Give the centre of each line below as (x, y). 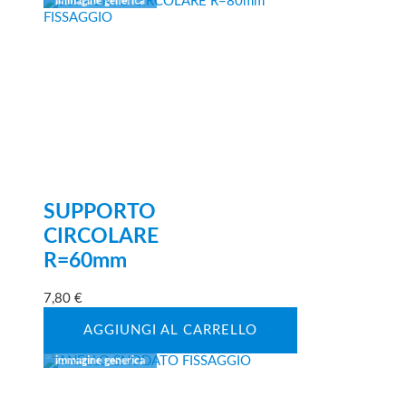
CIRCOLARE (101, 237)
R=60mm (85, 261)
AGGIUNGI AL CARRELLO (170, 330)
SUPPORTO (100, 213)
